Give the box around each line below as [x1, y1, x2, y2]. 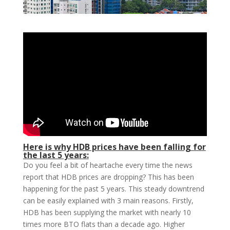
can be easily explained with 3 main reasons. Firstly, [23, 196, 194, 206]
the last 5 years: [23, 149, 89, 161]
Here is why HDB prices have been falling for [23, 141, 206, 153]
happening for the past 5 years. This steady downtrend [23, 184, 204, 194]
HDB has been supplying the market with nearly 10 [23, 207, 191, 218]
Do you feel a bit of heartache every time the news [23, 160, 193, 170]
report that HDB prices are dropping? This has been [23, 172, 194, 182]
